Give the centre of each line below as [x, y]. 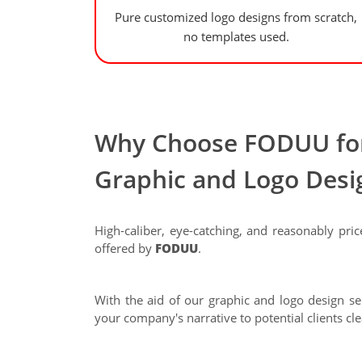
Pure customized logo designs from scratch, [236, 17]
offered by [125, 248]
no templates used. [236, 36]
